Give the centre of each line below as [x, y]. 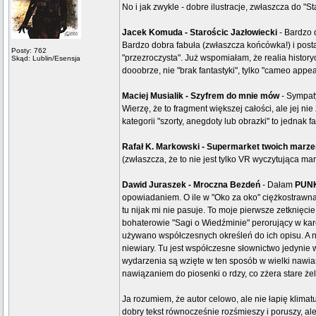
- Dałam [279, 185]
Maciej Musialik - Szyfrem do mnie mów [201, 96]
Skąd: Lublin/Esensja [46, 58]
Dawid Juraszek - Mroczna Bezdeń [192, 185]
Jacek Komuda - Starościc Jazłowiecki [200, 32]
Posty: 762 [29, 50]
